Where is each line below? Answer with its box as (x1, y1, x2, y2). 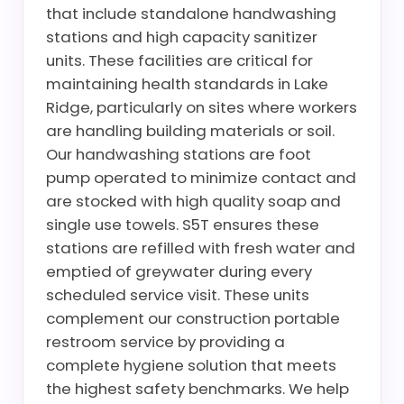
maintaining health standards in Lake (46, 73, 328, 95)
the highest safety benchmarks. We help (46, 378, 349, 399)
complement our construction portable (46, 308, 340, 329)
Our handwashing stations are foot (46, 143, 311, 165)
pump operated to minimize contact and (46, 167, 356, 188)
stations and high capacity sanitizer (46, 26, 317, 48)
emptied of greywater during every (46, 261, 312, 282)
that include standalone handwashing (46, 3, 336, 24)
